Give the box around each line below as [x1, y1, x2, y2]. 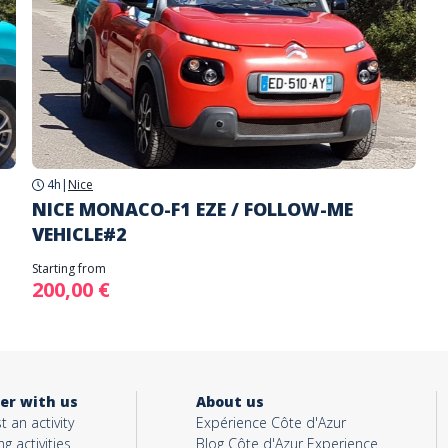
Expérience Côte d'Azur [195, 413, 346, 432]
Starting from [32, 260, 106, 277]
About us [195, 392, 264, 411]
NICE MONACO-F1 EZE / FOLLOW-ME [32, 197, 353, 221]
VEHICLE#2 [32, 222, 127, 246]
